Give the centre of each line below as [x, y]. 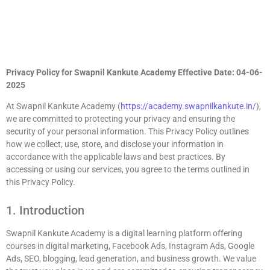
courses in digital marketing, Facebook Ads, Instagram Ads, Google [130, 246]
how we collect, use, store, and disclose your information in [115, 144]
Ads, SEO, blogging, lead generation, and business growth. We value [131, 258]
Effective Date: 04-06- [220, 72]
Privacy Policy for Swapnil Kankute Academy [91, 72]
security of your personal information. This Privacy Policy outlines [127, 132]
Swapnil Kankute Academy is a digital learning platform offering [124, 233]
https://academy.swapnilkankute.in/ [188, 106]
